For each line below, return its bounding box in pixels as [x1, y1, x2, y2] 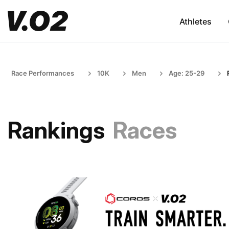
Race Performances [11, 69, 74, 77]
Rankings [8, 116, 105, 144]
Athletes [179, 16, 212, 27]
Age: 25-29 [169, 69, 204, 77]
